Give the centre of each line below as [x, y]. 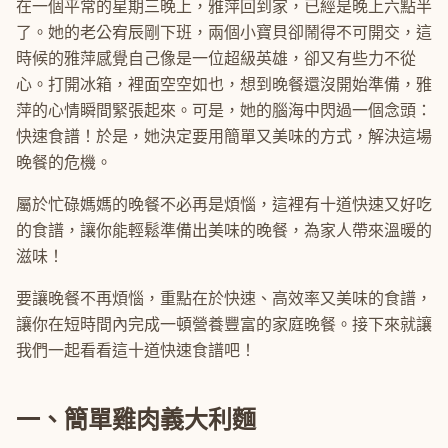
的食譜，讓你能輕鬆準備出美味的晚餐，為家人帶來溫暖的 [224, 230]
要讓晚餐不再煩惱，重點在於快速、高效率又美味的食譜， [224, 298]
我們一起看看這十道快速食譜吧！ [136, 350]
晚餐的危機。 [64, 162]
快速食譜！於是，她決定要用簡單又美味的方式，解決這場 [224, 136]
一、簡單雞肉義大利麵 [136, 419]
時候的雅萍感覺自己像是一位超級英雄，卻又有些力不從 [216, 58]
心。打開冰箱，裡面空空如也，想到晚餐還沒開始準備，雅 [224, 84]
